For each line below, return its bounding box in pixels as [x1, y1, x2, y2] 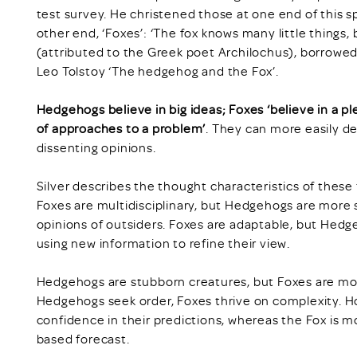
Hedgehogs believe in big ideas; [36, 100, 226, 117]
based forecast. [36, 330, 130, 347]
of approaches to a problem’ [36, 120, 206, 136]
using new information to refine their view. [36, 234, 291, 251]
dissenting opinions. [36, 139, 156, 155]
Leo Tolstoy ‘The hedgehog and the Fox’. [36, 62, 279, 79]
